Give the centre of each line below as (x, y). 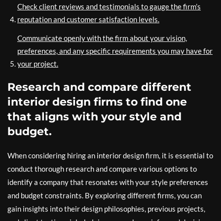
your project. (38, 64)
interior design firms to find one (97, 102)
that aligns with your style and (94, 117)
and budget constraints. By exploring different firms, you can (105, 196)
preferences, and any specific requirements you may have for (115, 51)
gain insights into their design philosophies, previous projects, (106, 209)
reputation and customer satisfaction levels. (88, 19)
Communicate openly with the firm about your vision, (102, 38)
